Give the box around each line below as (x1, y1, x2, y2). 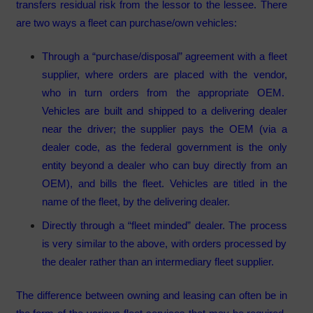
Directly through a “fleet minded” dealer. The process (42, 219, 287, 231)
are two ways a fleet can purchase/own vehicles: (15, 16, 237, 29)
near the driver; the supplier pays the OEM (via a (42, 123, 287, 136)
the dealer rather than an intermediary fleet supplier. (42, 255, 279, 268)
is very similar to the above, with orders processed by (42, 237, 287, 249)
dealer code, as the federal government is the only (42, 141, 287, 154)
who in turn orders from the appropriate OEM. (42, 87, 287, 99)
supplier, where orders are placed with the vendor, (42, 68, 287, 81)
